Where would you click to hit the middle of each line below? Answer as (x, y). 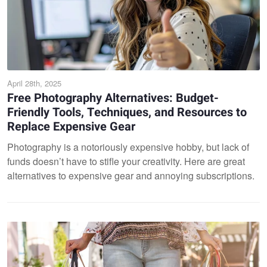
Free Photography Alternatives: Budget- (113, 98)
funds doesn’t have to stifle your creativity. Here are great (126, 161)
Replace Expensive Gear (71, 126)
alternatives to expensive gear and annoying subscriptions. (131, 175)
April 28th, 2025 (34, 83)
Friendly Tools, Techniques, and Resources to (127, 112)
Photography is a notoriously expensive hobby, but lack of (128, 147)
